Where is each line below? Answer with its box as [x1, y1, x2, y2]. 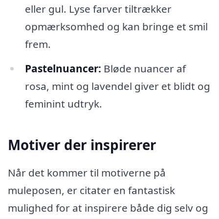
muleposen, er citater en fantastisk [8, 183, 175, 197]
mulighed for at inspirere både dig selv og [8, 201, 208, 215]
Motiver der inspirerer [8, 135, 156, 154]
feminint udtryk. [24, 96, 102, 110]
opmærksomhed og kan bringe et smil [24, 19, 208, 33]
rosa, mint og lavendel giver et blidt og [24, 79, 210, 93]
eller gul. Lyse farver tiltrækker [24, 1, 172, 16]
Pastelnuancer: [24, 61, 101, 75]
